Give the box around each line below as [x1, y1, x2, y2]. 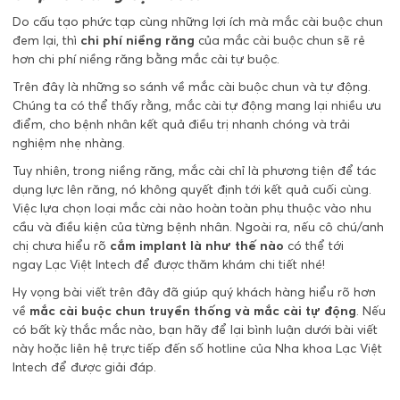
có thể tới [284, 237, 344, 254]
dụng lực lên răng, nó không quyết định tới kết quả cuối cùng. [12, 181, 371, 198]
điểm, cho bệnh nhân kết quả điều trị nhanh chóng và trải [12, 116, 350, 133]
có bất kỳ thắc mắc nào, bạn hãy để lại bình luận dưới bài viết [12, 321, 378, 338]
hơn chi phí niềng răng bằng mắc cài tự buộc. [12, 51, 283, 68]
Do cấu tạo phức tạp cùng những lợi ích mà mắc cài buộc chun [12, 13, 383, 30]
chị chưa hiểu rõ [12, 237, 110, 254]
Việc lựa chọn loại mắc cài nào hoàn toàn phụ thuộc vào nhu [12, 200, 371, 217]
